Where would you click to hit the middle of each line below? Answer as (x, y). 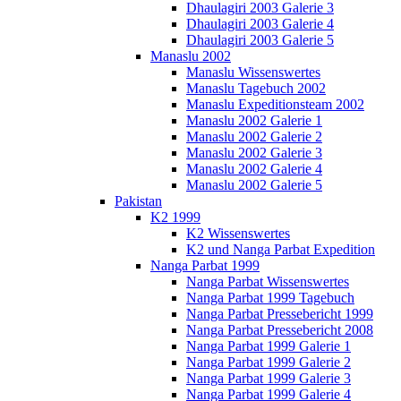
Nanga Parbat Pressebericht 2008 (280, 330)
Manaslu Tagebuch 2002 (256, 89)
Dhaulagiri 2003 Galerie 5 (260, 40)
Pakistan (138, 201)
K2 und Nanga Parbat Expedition (281, 250)
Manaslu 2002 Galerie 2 (254, 137)
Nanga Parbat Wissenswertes (268, 282)
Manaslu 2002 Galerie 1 (254, 121)
